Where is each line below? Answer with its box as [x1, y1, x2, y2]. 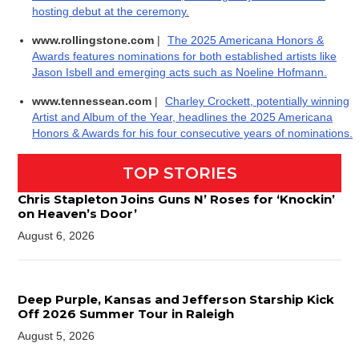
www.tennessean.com [32, 95, 155, 108]
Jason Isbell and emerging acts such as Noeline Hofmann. [32, 66, 327, 79]
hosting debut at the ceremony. [32, 5, 189, 18]
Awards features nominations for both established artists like [32, 50, 337, 63]
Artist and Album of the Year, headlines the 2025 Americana [32, 111, 333, 124]
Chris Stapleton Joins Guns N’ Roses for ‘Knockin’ [18, 192, 336, 208]
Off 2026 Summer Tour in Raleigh [18, 306, 235, 322]
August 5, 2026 [18, 329, 95, 343]
